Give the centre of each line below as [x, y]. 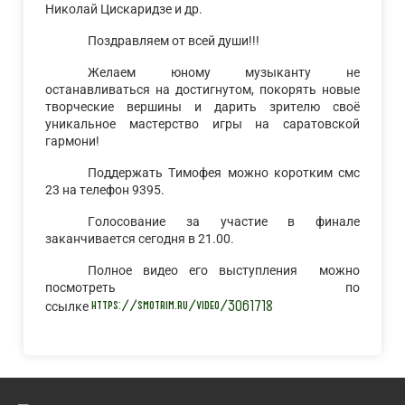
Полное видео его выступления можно [224, 271]
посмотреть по [202, 288]
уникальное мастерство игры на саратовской [202, 125]
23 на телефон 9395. [105, 191]
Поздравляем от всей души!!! [174, 42]
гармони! [73, 142]
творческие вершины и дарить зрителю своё [202, 108]
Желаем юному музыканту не [224, 73]
